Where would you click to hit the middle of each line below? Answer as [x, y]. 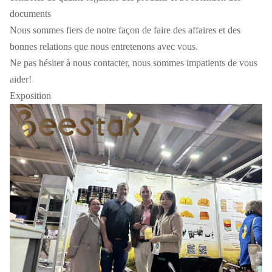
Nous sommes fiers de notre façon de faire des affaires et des [125, 30]
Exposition [30, 95]
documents [30, 13]
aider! [21, 79]
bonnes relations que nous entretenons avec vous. [104, 46]
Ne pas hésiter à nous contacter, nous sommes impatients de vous [134, 63]
